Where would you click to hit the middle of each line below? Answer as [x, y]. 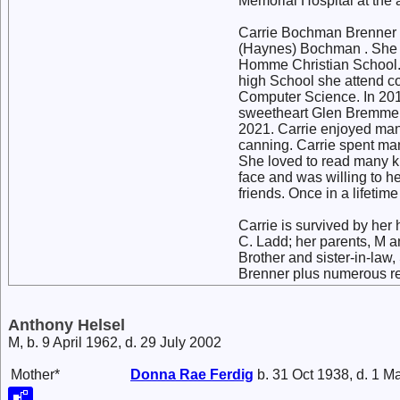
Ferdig [232, 375]
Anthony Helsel [67, 325]
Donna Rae [170, 375]
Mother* [35, 375]
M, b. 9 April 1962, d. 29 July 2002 [115, 342]
